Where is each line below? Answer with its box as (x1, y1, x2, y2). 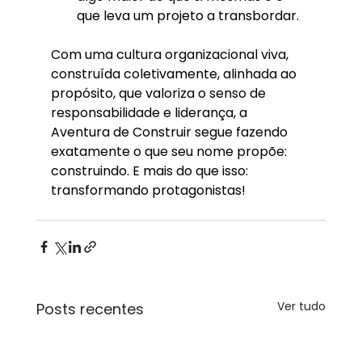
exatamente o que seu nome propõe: (50, 141, 290, 161)
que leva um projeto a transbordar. (76, 6, 299, 25)
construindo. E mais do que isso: (50, 161, 251, 180)
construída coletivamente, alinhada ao (50, 64, 300, 83)
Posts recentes (36, 298, 144, 319)
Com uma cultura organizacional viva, (50, 44, 292, 64)
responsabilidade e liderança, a (50, 103, 250, 122)
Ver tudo (277, 297, 326, 314)
